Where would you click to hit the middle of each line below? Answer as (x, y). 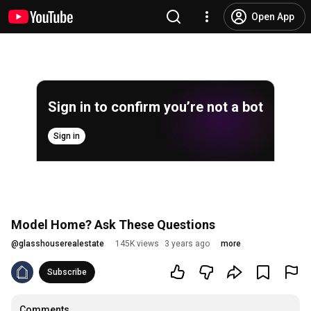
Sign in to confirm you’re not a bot (155, 107)
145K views (137, 244)
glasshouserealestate (61, 244)
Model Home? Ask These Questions (113, 225)
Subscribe (67, 272)
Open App (273, 17)
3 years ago (187, 244)
